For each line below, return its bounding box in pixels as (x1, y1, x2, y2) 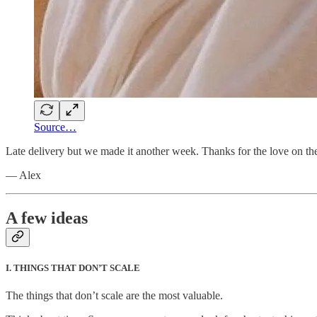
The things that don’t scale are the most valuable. (6, 289, 223, 302)
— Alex (6, 168, 41, 181)
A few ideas (6, 208, 88, 227)
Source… (34, 120, 76, 133)
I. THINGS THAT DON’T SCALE (6, 262, 140, 273)
